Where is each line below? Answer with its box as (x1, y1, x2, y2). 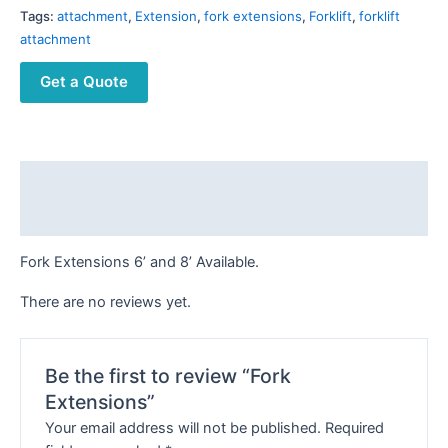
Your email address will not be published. (45, 419, 322, 438)
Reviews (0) (20, 207, 106, 226)
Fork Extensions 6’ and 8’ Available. (20, 252, 259, 271)
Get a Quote (40, 71, 128, 91)
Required (325, 419, 385, 438)
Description (20, 170, 104, 189)
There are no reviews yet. (20, 293, 191, 312)
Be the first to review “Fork (45, 363, 292, 388)
